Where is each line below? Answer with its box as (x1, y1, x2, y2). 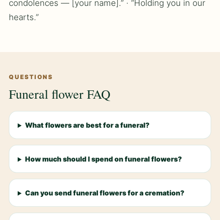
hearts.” (9, 12, 39, 23)
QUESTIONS (9, 73, 54, 81)
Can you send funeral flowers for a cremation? (25, 189, 184, 197)
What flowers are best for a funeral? (25, 121, 149, 130)
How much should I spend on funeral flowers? (25, 155, 182, 164)
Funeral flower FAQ (9, 85, 110, 103)
